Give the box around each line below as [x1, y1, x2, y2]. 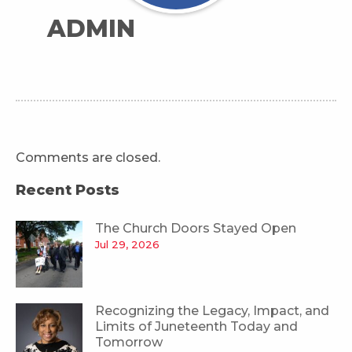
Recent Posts [16, 181, 119, 199]
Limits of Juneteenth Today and [95, 318, 298, 334]
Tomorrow [95, 334, 163, 350]
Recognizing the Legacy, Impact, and [95, 302, 329, 318]
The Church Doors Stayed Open [95, 220, 296, 236]
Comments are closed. [16, 149, 160, 165]
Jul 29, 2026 [95, 237, 159, 251]
